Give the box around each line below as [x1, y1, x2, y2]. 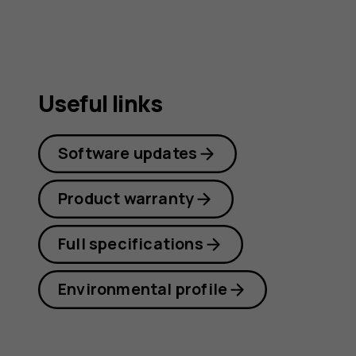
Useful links [38, 87, 163, 119]
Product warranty [58, 188, 195, 210]
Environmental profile [58, 278, 228, 300]
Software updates [58, 142, 198, 164]
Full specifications [58, 233, 203, 255]
